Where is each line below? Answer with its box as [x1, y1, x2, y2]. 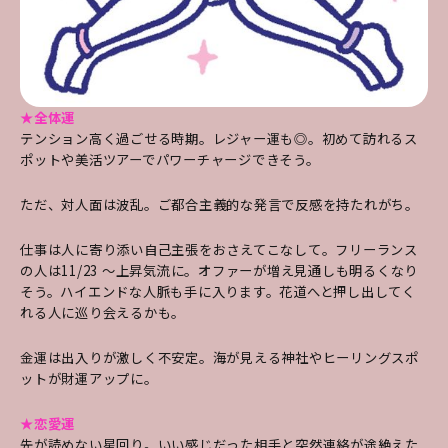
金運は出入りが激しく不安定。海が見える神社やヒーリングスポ [20, 347, 419, 367]
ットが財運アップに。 [20, 368, 158, 388]
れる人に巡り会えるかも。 [20, 302, 185, 322]
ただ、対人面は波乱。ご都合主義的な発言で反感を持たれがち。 [20, 194, 419, 214]
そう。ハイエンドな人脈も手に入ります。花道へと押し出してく [20, 281, 416, 301]
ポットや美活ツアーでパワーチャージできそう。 [20, 149, 320, 169]
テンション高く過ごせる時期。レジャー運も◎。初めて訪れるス [20, 128, 418, 148]
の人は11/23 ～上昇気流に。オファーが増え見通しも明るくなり [20, 260, 418, 280]
